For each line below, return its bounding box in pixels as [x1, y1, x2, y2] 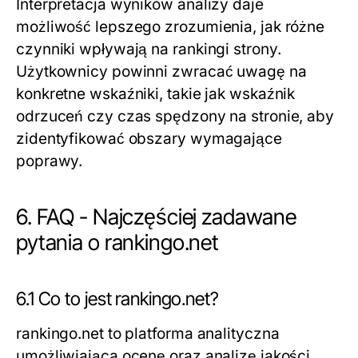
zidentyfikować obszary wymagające [16, 129, 282, 149]
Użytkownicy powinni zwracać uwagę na [16, 62, 307, 82]
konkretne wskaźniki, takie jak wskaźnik [16, 85, 296, 104]
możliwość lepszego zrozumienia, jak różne [16, 18, 325, 37]
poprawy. [16, 152, 83, 171]
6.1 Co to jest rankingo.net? [16, 288, 219, 311]
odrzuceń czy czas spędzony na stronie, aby [16, 107, 335, 126]
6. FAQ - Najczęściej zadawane [16, 204, 297, 231]
